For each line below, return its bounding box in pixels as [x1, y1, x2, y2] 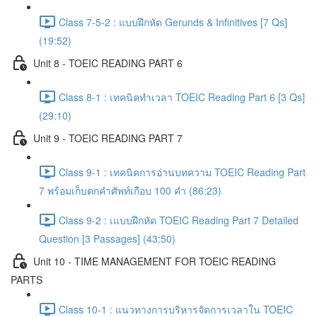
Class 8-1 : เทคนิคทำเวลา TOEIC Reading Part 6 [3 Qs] [59, 89, 305, 104]
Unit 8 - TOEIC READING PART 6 [33, 55, 183, 70]
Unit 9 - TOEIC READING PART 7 [33, 130, 183, 145]
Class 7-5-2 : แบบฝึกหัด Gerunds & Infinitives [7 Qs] [59, 14, 287, 29]
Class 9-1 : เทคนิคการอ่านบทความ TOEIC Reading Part [59, 164, 306, 179]
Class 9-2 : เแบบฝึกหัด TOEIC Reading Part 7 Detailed [59, 212, 299, 227]
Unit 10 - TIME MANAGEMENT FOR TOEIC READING [33, 253, 276, 268]
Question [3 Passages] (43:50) [39, 231, 175, 246]
